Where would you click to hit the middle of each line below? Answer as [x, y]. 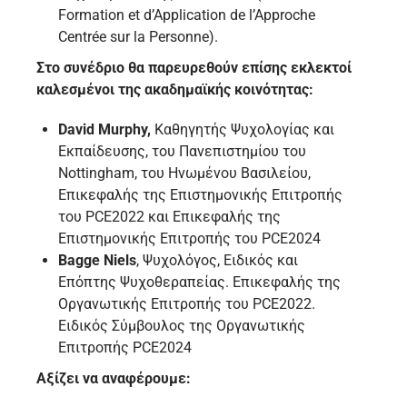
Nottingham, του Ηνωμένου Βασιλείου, [184, 174]
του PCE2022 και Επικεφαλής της [169, 217]
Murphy [123, 130]
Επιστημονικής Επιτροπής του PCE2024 [189, 239]
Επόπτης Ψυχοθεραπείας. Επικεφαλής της [199, 283]
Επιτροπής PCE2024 [125, 348]
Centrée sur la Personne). [138, 37]
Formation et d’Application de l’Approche [187, 15]
